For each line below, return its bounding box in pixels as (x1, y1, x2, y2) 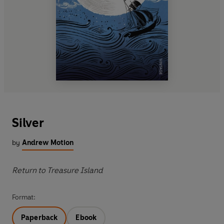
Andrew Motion (22, 138, 73, 147)
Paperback (21, 213, 58, 222)
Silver (12, 115, 44, 130)
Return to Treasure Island (12, 165, 103, 175)
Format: (12, 193, 35, 202)
